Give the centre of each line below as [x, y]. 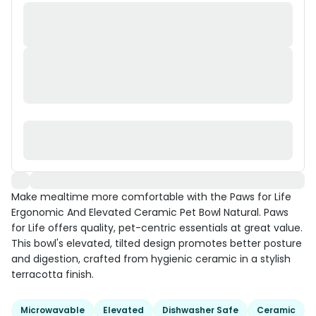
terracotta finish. [53, 274]
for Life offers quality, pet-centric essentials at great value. [157, 228]
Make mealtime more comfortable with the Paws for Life [151, 197]
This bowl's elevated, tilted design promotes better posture [157, 243]
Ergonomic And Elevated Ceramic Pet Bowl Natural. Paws [150, 212]
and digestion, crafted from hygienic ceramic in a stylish [151, 259]
